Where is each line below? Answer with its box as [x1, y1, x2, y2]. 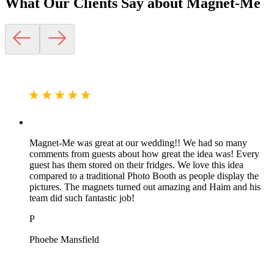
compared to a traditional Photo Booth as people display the [29, 171, 259, 182]
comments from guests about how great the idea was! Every [29, 149, 259, 160]
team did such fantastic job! [29, 193, 135, 204]
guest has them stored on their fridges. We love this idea [29, 160, 243, 171]
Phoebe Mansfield [29, 234, 99, 245]
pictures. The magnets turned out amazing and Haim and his [29, 182, 261, 193]
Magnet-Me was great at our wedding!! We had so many [29, 138, 247, 149]
